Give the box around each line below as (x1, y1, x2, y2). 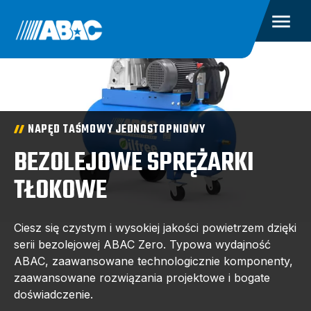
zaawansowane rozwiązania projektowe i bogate (14, 271, 270, 285)
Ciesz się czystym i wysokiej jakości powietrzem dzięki (14, 221, 296, 235)
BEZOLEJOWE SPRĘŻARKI (14, 144, 254, 183)
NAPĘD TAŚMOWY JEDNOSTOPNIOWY (28, 121, 206, 139)
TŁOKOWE (14, 171, 107, 211)
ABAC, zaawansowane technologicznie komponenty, (14, 254, 293, 268)
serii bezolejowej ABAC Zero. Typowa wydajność (14, 237, 271, 251)
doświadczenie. (14, 287, 93, 301)
